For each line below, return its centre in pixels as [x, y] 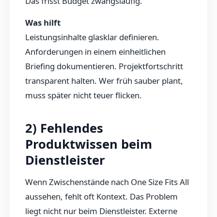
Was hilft [43, 22]
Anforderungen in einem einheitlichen [95, 51]
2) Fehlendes [64, 128]
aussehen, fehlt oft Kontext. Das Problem [101, 197]
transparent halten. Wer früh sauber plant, [104, 80]
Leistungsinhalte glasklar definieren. [92, 37]
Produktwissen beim [89, 144]
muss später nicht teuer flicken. [84, 95]
